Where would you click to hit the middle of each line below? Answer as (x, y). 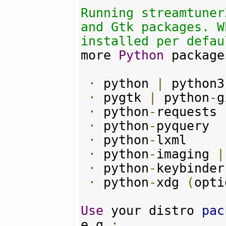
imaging (187, 154)
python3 (194, 83)
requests (187, 111)
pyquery (183, 126)
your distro (153, 210)
